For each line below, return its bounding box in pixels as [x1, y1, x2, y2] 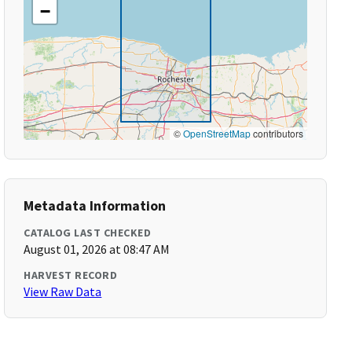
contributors [250, 126, 303, 140]
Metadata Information [24, 196, 167, 214]
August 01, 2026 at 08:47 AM [24, 241, 170, 257]
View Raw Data [24, 284, 102, 299]
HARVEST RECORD [24, 268, 118, 282]
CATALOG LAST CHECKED [24, 225, 152, 240]
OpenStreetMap [182, 126, 251, 140]
